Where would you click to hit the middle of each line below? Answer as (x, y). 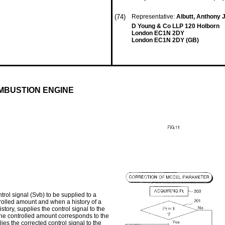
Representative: (154, 17)
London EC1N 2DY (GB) (165, 40)
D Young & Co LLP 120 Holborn (176, 26)
